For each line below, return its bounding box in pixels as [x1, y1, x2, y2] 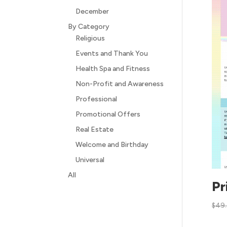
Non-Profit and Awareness [75, 80, 164, 88]
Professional [75, 95, 118, 103]
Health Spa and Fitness [75, 64, 150, 73]
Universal [75, 156, 105, 164]
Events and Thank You [75, 49, 148, 58]
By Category [68, 22, 110, 31]
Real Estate [75, 125, 114, 134]
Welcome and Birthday [75, 140, 149, 149]
